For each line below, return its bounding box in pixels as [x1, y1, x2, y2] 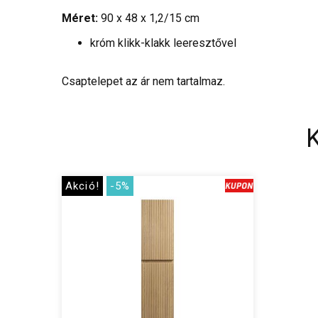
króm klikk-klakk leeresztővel [90, 36, 236, 50]
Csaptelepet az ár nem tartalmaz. [62, 75, 228, 89]
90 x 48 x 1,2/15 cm [98, 11, 199, 26]
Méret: [62, 11, 98, 26]
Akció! [65, 180, 99, 193]
